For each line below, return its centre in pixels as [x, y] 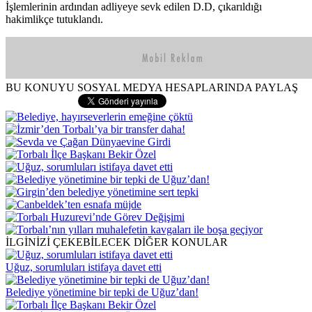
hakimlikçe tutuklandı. [54, 19]
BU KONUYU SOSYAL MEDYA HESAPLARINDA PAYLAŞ [152, 87]
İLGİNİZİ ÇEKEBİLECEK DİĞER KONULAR [117, 242]
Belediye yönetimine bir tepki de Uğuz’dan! [102, 292]
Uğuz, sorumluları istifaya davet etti [84, 267]
